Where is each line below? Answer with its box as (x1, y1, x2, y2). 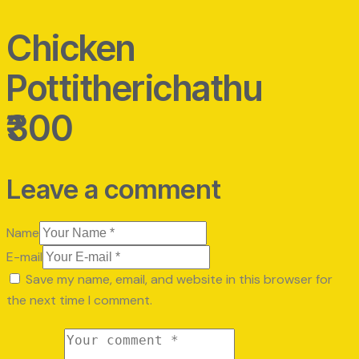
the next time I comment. (6, 292, 152, 309)
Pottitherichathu (6, 67, 262, 111)
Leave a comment (6, 173, 221, 206)
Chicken (6, 26, 135, 71)
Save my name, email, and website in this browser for (26, 271, 333, 288)
